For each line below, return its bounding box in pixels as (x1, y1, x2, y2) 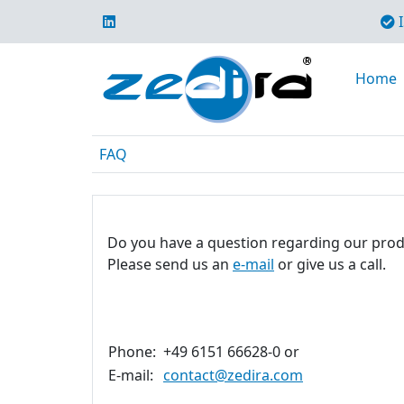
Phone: (108, 342, 156, 362)
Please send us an (107, 254, 233, 274)
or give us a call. (274, 254, 386, 274)
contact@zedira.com (163, 365, 303, 385)
